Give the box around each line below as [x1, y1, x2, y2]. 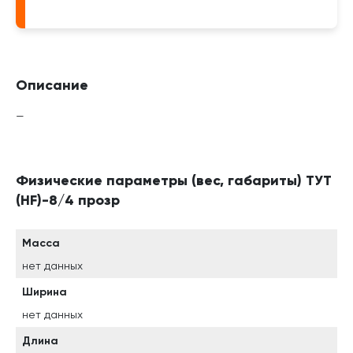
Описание [16, 76, 88, 94]
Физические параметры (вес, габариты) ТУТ [16, 172, 332, 189]
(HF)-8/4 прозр [16, 191, 120, 209]
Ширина [22, 285, 67, 299]
